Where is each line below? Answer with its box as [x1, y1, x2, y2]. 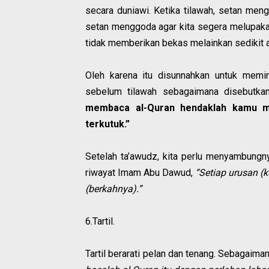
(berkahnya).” [85, 183, 142, 195]
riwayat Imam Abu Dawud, [85, 167, 193, 179]
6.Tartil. [85, 216, 115, 228]
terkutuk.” [85, 118, 130, 130]
